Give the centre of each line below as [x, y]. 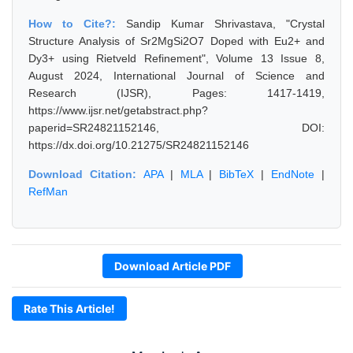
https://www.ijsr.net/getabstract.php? [118, 110]
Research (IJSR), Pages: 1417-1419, [176, 93]
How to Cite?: [77, 24]
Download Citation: [86, 174]
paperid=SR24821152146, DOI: [176, 128]
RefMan [48, 191]
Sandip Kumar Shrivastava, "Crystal [225, 24]
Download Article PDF [173, 266]
